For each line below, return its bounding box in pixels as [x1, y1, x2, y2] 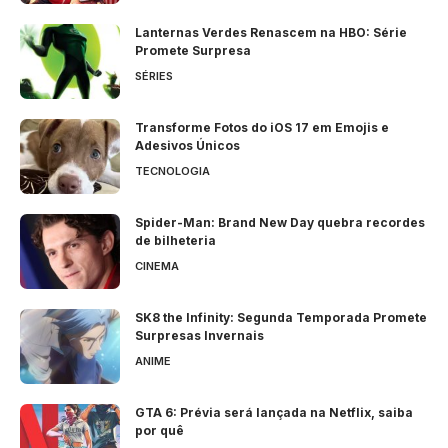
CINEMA [135, 259, 179, 274]
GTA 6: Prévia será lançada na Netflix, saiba [135, 405, 413, 421]
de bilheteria [135, 233, 216, 249]
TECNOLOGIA [135, 164, 210, 179]
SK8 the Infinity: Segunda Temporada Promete [135, 310, 427, 326]
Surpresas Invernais [135, 328, 264, 344]
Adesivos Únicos [135, 138, 240, 154]
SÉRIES [135, 69, 173, 84]
